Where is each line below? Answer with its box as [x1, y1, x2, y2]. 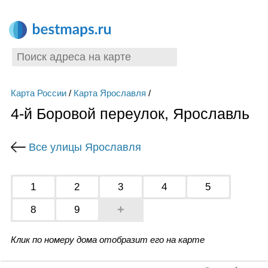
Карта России [10, 88, 66, 98]
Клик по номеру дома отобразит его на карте [10, 234, 205, 245]
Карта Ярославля [73, 88, 146, 98]
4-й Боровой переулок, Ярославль [10, 105, 249, 122]
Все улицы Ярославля [28, 141, 141, 153]
